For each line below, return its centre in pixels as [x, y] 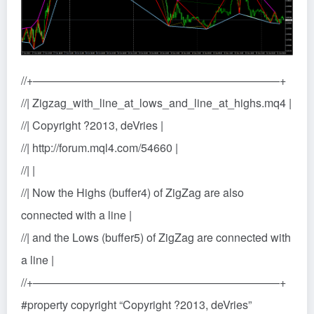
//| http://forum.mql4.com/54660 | [100, 147]
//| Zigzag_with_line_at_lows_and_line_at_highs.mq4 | [156, 102]
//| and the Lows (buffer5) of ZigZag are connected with [156, 237]
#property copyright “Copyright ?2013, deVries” [136, 304]
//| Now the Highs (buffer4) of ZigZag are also [132, 192]
